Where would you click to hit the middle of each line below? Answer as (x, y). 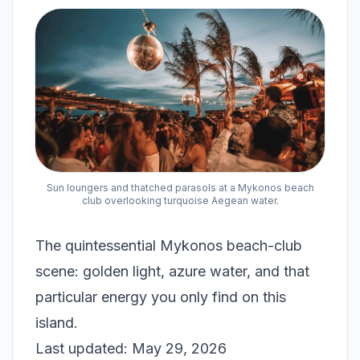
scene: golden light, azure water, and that (172, 272)
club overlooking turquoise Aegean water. (180, 201)
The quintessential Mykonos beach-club (169, 246)
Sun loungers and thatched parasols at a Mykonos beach (180, 188)
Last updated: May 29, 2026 (131, 349)
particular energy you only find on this (161, 297)
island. (57, 323)
